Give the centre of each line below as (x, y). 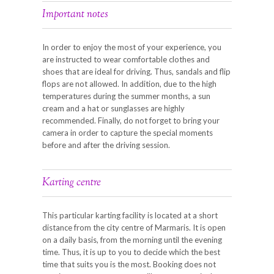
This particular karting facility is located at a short (130, 215)
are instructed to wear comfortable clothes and (126, 59)
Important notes (75, 14)
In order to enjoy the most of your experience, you (132, 47)
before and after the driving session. (106, 145)
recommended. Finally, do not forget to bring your (131, 120)
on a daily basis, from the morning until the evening (132, 239)
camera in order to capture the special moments (128, 132)
